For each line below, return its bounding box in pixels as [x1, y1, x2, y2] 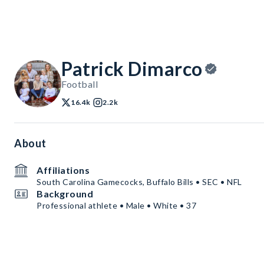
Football [61, 78, 98, 90]
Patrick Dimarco [61, 57, 203, 80]
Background [37, 188, 93, 199]
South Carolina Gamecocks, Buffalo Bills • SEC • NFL [37, 177, 242, 187]
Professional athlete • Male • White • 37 [37, 200, 196, 210]
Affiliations [37, 164, 90, 176]
